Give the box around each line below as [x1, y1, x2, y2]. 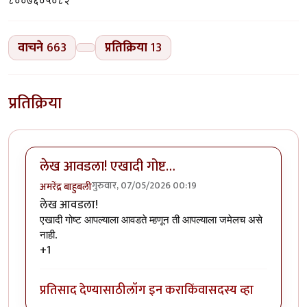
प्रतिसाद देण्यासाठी [40, 279, 126, 301]
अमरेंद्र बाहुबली [40, 179, 92, 195]
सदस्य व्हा [208, 279, 254, 301]
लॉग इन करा [126, 279, 184, 301]
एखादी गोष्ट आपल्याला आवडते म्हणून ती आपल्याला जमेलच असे [40, 212, 262, 227]
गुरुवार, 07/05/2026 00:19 [92, 177, 197, 194]
